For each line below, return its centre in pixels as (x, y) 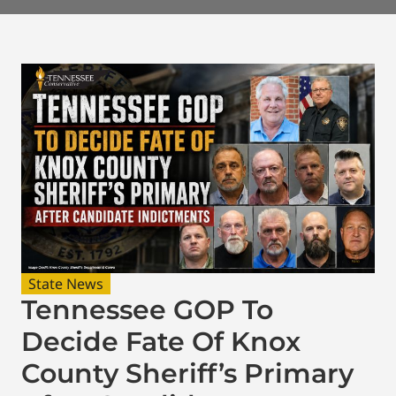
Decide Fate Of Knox (161, 341)
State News (66, 283)
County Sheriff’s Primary (187, 373)
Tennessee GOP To (147, 309)
